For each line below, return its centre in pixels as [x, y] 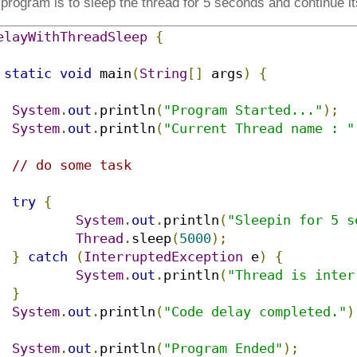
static [28, 74]
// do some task [72, 165]
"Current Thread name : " [259, 129]
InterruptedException [163, 257]
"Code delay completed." [255, 312]
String [163, 74]
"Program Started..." [243, 110]
